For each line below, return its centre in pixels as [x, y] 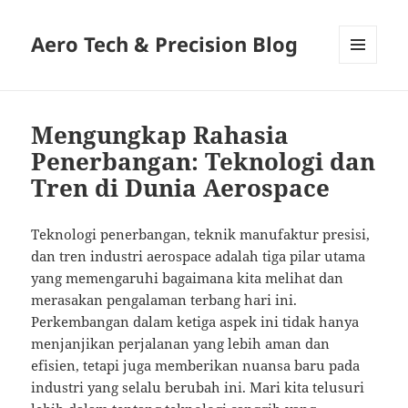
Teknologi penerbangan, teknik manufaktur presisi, [201, 235]
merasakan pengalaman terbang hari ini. [164, 300]
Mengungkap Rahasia [160, 135]
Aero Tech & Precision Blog [165, 44]
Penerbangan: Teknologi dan [204, 162]
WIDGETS [365, 102]
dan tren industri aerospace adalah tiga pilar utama [199, 256]
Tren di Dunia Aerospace [181, 188]
